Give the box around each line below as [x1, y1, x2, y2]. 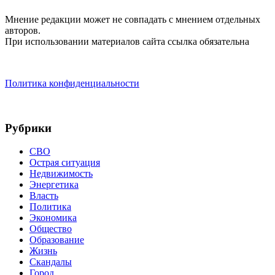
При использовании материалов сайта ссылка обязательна [5, 36, 249, 47]
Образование [29, 234, 84, 246]
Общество [29, 223, 72, 234]
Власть [29, 190, 58, 201]
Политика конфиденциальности [5, 77, 139, 88]
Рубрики [5, 121, 52, 134]
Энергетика [29, 179, 79, 190]
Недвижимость [29, 168, 93, 179]
